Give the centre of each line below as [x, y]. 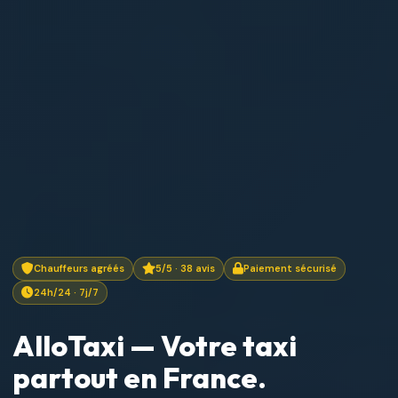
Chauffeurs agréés [79, 268]
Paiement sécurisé [290, 268]
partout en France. [139, 377]
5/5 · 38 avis [185, 268]
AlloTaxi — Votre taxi [155, 345]
